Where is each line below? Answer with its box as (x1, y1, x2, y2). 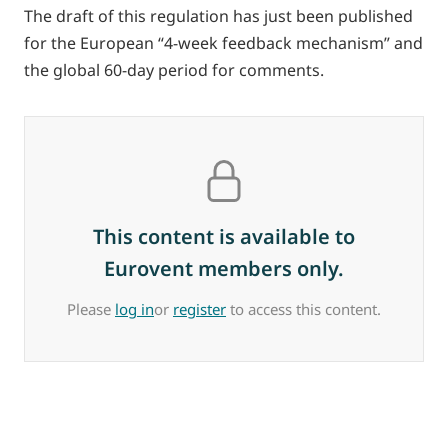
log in (115, 299, 154, 319)
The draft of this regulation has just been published (24, 5, 413, 27)
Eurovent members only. (104, 255, 344, 282)
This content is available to (93, 223, 355, 250)
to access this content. (226, 299, 381, 319)
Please (67, 299, 115, 319)
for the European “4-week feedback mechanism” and (24, 32, 423, 54)
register (173, 299, 226, 319)
